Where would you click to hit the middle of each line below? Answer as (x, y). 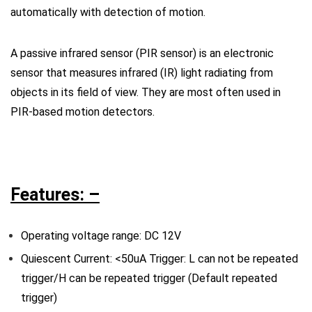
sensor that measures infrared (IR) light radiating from (142, 73)
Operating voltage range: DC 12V (101, 236)
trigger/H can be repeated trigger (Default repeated (149, 278)
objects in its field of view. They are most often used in (146, 92)
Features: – (55, 195)
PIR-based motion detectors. (83, 112)
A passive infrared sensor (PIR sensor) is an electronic (142, 53)
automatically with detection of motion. (108, 12)
